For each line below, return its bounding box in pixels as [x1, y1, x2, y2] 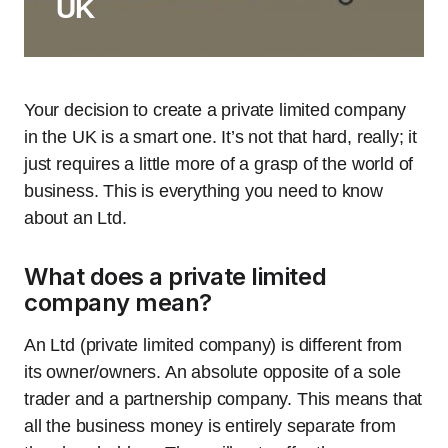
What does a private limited [24, 262, 327, 291]
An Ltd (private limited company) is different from [24, 335, 403, 355]
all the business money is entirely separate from [24, 416, 396, 436]
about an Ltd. [24, 208, 127, 228]
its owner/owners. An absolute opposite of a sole [24, 362, 401, 382]
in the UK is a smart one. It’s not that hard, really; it [24, 127, 417, 147]
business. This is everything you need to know [24, 181, 383, 201]
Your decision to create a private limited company [24, 100, 407, 120]
